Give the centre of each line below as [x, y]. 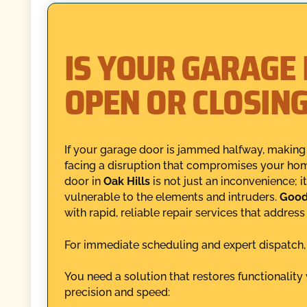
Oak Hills [126, 181]
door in [84, 181]
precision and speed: [117, 293]
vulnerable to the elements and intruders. [172, 197]
